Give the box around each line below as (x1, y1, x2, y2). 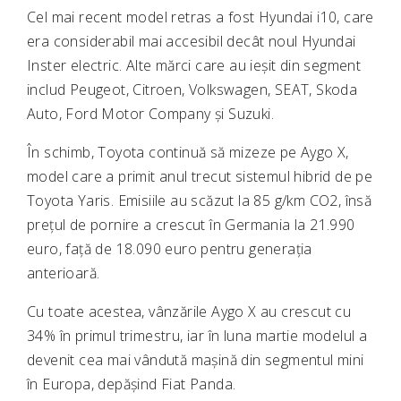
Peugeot (69, 80, 126, 100)
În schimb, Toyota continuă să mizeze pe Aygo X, (27, 142, 349, 163)
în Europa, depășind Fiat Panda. (27, 374, 236, 395)
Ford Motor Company (65, 104, 211, 124)
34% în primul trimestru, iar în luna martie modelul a (27, 326, 368, 346)
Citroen (132, 80, 183, 100)
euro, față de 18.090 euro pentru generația (27, 239, 312, 260)
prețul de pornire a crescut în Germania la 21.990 (27, 215, 355, 235)
